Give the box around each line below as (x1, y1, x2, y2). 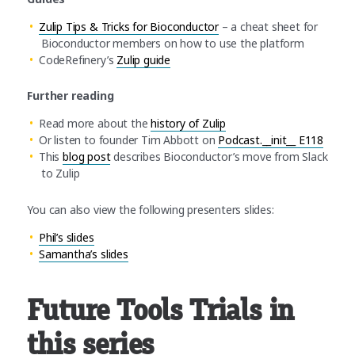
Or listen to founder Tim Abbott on (39, 132, 219, 148)
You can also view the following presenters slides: (27, 201, 277, 217)
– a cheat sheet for (219, 18, 319, 34)
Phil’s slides (39, 229, 94, 245)
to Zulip (40, 166, 80, 181)
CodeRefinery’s (39, 52, 117, 67)
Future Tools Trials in (27, 294, 295, 326)
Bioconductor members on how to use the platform (40, 35, 304, 51)
